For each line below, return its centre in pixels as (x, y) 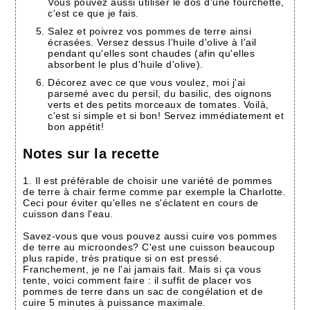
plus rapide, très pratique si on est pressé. (123, 258)
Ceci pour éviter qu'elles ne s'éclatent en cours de (141, 203)
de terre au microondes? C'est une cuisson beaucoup (149, 247)
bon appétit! (76, 127)
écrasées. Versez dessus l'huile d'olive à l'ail (152, 43)
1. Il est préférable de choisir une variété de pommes (148, 181)
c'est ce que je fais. (93, 13)
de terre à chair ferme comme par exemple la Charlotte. (155, 192)
